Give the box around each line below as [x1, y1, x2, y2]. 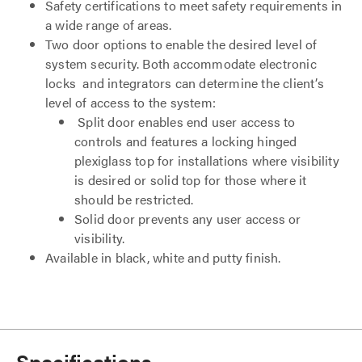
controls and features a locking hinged [74, 132, 297, 150]
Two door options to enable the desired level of [45, 35, 318, 53]
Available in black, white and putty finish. [45, 248, 281, 267]
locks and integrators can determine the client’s [45, 74, 324, 92]
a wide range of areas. [45, 15, 172, 34]
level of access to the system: [45, 93, 216, 112]
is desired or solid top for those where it [74, 170, 307, 189]
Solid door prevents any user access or [74, 209, 301, 228]
